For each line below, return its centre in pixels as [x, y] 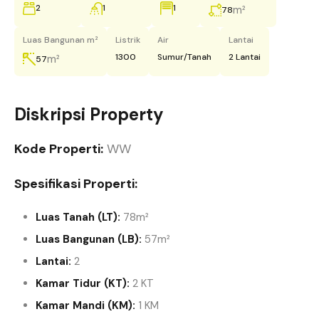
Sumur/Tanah [184, 57]
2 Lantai [245, 57]
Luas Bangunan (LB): [89, 239]
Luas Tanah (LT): [78, 217]
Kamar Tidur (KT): [83, 283]
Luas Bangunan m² [61, 40]
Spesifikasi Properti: [76, 184]
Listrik [128, 40]
